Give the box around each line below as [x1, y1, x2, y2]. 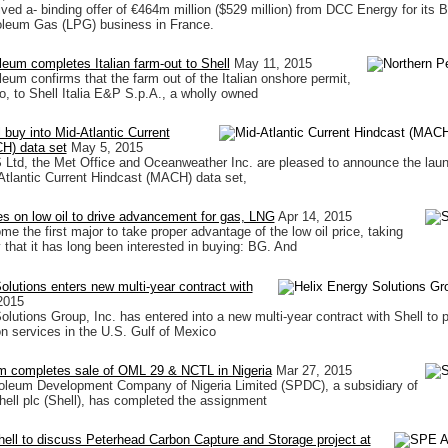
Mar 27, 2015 [275, 362, 352, 378]
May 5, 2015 [70, 140, 143, 156]
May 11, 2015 [233, 55, 312, 71]
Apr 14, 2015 [277, 209, 352, 225]
